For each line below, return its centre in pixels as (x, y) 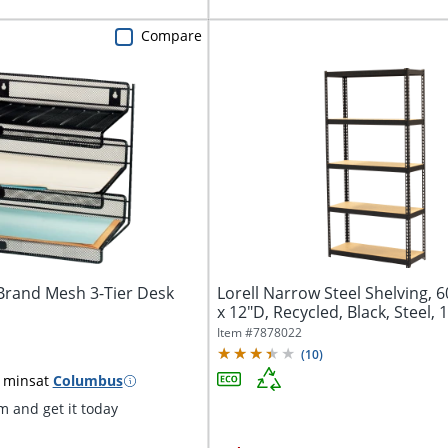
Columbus (87, 381)
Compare (172, 36)
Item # (235, 333)
